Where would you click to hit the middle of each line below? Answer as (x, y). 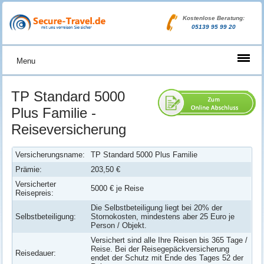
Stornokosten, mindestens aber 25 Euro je (163, 217)
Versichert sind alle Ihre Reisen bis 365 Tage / (169, 240)
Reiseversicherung (69, 129)
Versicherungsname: (50, 155)
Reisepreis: (35, 193)
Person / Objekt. (119, 225)
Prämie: (29, 169)
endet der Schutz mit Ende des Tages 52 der (167, 258)
